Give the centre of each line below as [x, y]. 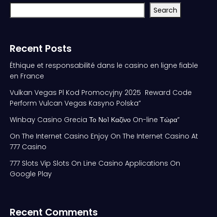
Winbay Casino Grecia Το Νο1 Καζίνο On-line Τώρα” [95, 119]
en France [27, 76]
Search [165, 10]
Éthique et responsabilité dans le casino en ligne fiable [104, 65]
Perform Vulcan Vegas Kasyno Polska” [75, 103]
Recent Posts [41, 48]
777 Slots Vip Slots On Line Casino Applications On [95, 163]
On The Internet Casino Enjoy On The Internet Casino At [104, 136]
